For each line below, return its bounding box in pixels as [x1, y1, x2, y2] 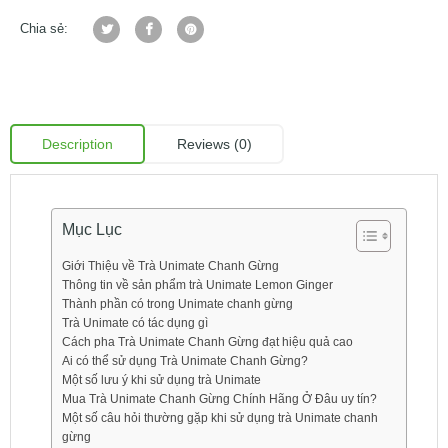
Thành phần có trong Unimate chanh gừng [62, 297, 294, 312]
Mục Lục [62, 221, 123, 239]
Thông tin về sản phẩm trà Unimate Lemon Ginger [62, 278, 334, 293]
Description [41, 136, 113, 153]
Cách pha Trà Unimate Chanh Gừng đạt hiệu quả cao [62, 335, 354, 350]
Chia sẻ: [20, 21, 68, 37]
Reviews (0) [176, 136, 252, 153]
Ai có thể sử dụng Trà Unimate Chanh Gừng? [62, 354, 309, 369]
